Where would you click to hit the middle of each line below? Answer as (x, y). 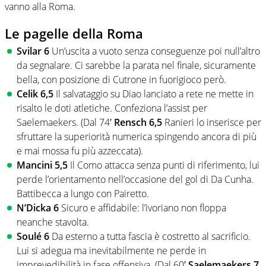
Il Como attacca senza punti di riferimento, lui (165, 165)
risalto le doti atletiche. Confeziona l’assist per (112, 108)
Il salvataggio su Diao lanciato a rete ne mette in (155, 94)
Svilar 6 (34, 51)
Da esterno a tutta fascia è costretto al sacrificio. (151, 237)
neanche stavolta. (53, 222)
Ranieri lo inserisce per (213, 123)
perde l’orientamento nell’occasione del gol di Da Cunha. (135, 180)
